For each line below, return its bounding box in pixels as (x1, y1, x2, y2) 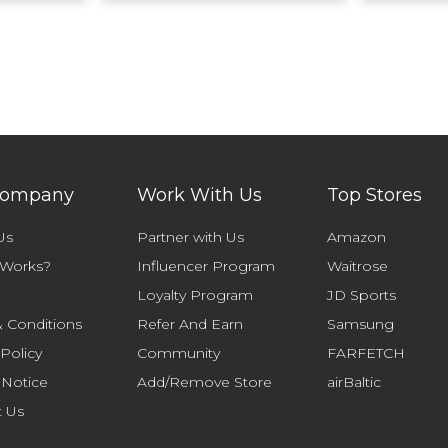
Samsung (327, 315, 394, 333)
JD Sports (327, 286, 396, 304)
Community (137, 344, 220, 362)
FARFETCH (327, 344, 405, 362)
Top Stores (327, 184, 422, 206)
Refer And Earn (137, 315, 243, 333)
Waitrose (327, 257, 388, 275)
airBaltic (327, 373, 381, 391)
